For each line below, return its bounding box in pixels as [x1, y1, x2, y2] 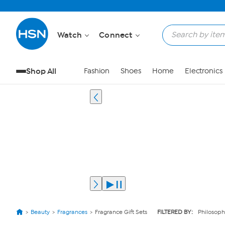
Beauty [31, 208, 50, 215]
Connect [99, 30, 135, 40]
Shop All [26, 66, 57, 76]
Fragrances [57, 208, 87, 215]
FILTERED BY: [157, 208, 193, 215]
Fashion [83, 67, 110, 75]
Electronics [184, 67, 222, 75]
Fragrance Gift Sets [95, 208, 147, 215]
